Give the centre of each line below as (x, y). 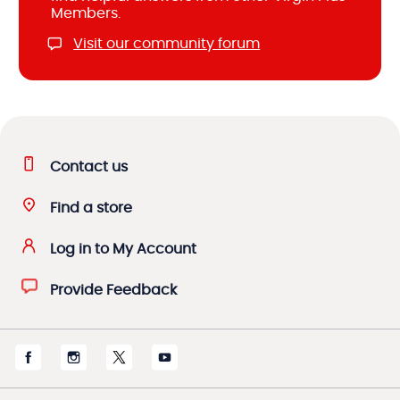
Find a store (91, 208)
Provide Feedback (113, 290)
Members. (86, 13)
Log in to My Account (123, 249)
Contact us (89, 167)
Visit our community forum (167, 44)
